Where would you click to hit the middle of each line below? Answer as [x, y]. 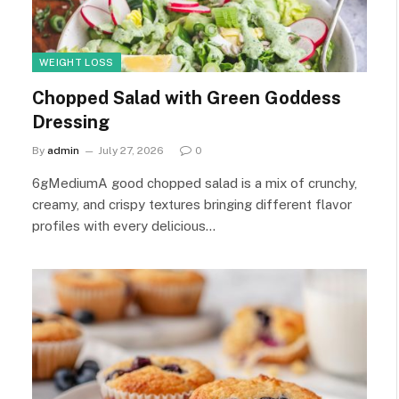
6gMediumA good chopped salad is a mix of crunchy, [195, 183]
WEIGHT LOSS [77, 62]
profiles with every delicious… [124, 225]
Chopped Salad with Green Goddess [187, 98]
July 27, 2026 [131, 150]
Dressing [71, 122]
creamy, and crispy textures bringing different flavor [192, 204]
